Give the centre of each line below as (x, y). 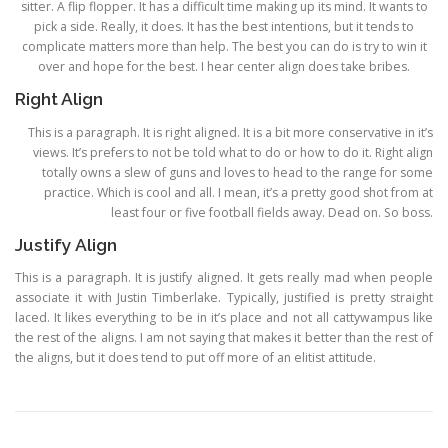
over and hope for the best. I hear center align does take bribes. (224, 67)
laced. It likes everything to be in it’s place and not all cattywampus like (224, 317)
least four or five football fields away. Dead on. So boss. (272, 212)
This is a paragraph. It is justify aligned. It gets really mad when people (224, 277)
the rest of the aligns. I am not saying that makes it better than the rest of (224, 337)
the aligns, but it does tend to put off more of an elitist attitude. (195, 357)
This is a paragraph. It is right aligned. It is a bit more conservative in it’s (230, 132)
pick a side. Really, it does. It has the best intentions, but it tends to (224, 27)
